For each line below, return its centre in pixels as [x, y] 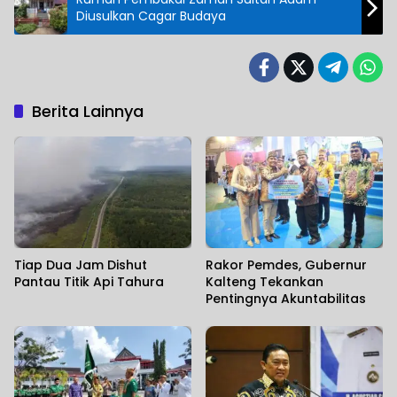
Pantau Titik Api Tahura [89, 282]
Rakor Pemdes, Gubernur [286, 265]
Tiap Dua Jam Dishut [81, 265]
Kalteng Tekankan [265, 282]
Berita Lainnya [88, 112]
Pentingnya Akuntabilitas [286, 299]
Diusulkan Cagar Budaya [151, 16]
